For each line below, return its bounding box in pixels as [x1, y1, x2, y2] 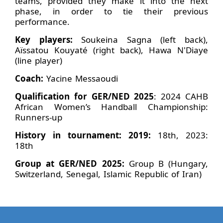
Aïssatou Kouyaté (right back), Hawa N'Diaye [15, 44, 208, 56]
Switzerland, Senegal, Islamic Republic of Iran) [15, 168, 202, 180]
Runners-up [15, 111, 62, 123]
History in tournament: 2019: [15, 129, 151, 141]
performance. [15, 15, 70, 27]
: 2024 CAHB [154, 90, 209, 102]
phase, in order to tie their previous [15, 5, 208, 17]
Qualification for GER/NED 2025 [15, 90, 154, 102]
